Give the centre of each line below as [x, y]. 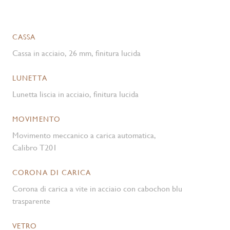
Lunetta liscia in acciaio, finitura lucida [75, 94]
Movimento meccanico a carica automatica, [84, 135]
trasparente [31, 201]
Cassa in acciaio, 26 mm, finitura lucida [76, 53]
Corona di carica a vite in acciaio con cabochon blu [97, 189]
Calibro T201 [35, 148]
